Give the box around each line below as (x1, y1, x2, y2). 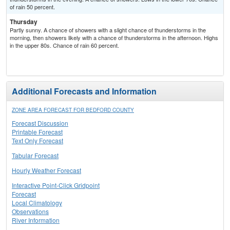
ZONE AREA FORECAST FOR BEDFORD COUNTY (12, 106, 134, 114)
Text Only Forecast (12, 136, 63, 145)
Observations (12, 207, 49, 216)
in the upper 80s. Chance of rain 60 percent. (10, 41, 119, 50)
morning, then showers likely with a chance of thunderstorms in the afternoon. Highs (10, 33, 218, 42)
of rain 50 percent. (10, 3, 55, 11)
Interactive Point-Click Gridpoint (12, 181, 100, 190)
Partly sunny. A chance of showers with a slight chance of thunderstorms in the (10, 26, 206, 34)
